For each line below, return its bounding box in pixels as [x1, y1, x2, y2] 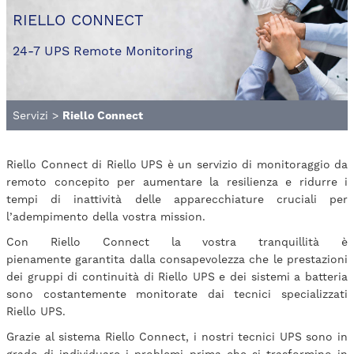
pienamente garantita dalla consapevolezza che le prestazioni [6, 253, 348, 266]
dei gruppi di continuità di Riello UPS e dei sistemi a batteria [6, 270, 348, 284]
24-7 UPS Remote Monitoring [13, 43, 193, 59]
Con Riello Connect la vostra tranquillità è [6, 235, 348, 249]
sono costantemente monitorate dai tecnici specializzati [6, 288, 348, 301]
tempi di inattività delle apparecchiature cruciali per [6, 193, 348, 206]
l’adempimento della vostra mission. [6, 210, 205, 224]
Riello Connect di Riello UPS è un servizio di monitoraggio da [6, 158, 348, 171]
